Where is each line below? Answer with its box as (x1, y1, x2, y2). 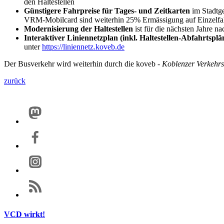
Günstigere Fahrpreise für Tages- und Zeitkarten (24, 6, 190, 15)
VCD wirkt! (4, 210, 45, 219)
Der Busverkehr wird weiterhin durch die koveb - (4, 59, 162, 68)
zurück (4, 76, 25, 85)
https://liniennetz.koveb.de (42, 42, 124, 51)
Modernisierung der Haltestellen (24, 24, 133, 33)
